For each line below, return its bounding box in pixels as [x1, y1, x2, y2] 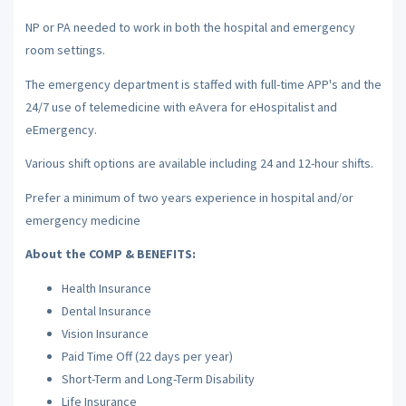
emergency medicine [24, 211, 140, 228]
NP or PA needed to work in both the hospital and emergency [24, 19, 355, 35]
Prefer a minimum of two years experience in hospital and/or [24, 188, 353, 206]
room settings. [24, 42, 105, 58]
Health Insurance [61, 279, 151, 296]
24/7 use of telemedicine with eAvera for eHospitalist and [24, 98, 337, 115]
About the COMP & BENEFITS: [24, 246, 196, 262]
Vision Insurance [61, 324, 149, 342]
